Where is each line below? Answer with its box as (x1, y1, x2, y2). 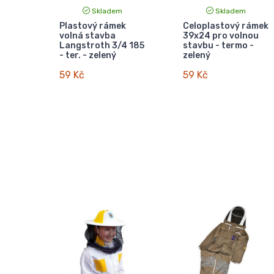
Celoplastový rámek (182, 20, 268, 31)
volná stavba (59, 30, 116, 41)
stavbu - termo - (182, 40, 254, 51)
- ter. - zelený (59, 50, 116, 61)
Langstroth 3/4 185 (59, 40, 144, 51)
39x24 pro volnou (182, 30, 259, 41)
